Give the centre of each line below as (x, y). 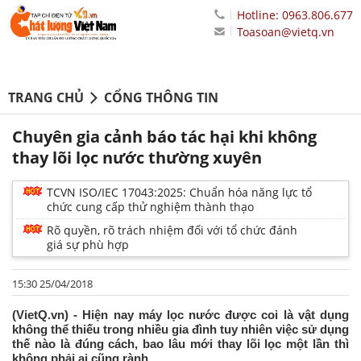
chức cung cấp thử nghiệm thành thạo (150, 207)
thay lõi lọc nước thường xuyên (137, 158)
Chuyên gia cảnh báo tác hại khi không (164, 137)
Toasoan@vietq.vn (286, 32)
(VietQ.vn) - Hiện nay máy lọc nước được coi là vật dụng (180, 315)
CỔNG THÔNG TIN (161, 98)
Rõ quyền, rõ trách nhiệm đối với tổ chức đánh (172, 230)
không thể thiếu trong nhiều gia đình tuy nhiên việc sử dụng (180, 330)
